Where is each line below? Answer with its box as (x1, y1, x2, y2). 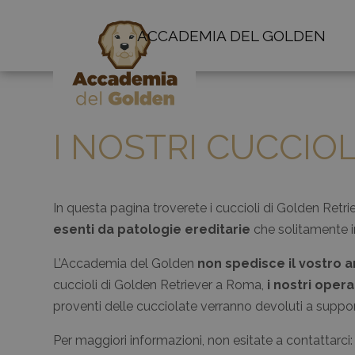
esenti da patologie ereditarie (53, 222, 251, 238)
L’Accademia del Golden (53, 256, 198, 272)
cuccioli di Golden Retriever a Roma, (53, 277, 268, 293)
